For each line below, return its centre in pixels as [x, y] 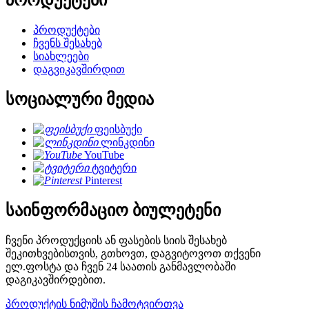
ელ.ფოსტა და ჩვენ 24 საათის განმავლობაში [121, 266]
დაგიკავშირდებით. [56, 279]
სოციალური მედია [80, 100]
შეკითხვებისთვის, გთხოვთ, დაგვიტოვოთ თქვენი [133, 253]
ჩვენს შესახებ [68, 43]
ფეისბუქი [118, 130]
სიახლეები [61, 57]
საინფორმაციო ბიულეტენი [113, 211]
